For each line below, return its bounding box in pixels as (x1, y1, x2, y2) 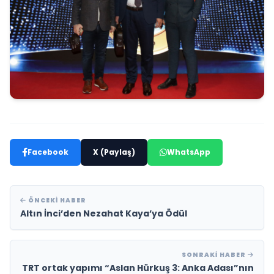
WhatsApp (167, 147, 210, 158)
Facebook (28, 147, 68, 158)
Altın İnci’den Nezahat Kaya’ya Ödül (20, 207, 187, 220)
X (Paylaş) (93, 147, 135, 158)
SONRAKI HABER (182, 250, 248, 260)
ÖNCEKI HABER (26, 196, 86, 206)
